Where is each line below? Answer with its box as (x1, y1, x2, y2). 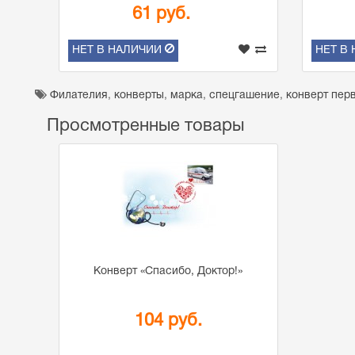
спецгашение (209, 90, 280, 101)
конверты (114, 90, 164, 101)
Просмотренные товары (47, 118, 244, 135)
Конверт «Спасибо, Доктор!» (94, 265, 243, 277)
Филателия (50, 90, 108, 101)
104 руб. (134, 313, 202, 330)
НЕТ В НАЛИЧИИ (72, 45, 162, 56)
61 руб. (132, 6, 190, 22)
